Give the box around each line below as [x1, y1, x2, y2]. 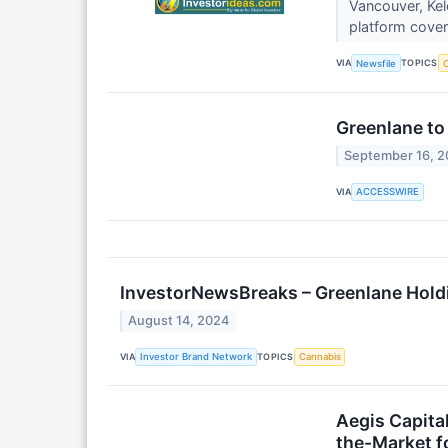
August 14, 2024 [128, 313, 230, 329]
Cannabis [298, 351, 341, 363]
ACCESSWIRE [356, 186, 420, 198]
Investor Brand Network [140, 351, 253, 363]
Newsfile [356, 57, 397, 69]
